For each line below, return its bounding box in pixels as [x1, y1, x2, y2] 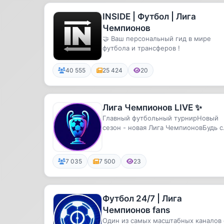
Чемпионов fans [102, 205, 170, 215]
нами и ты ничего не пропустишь [102, 133, 211, 141]
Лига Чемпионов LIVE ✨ [102, 102, 202, 112]
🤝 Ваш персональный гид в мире [102, 34, 211, 42]
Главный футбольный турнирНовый [102, 114, 218, 122]
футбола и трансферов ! [102, 44, 180, 52]
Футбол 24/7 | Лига [102, 193, 182, 203]
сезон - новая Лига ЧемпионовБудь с [102, 123, 223, 131]
